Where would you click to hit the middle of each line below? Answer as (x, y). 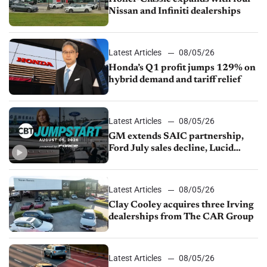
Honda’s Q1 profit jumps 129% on (182, 68)
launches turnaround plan (165, 161)
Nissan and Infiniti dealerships (175, 11)
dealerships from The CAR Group (181, 217)
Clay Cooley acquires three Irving (181, 205)
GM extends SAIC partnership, (176, 137)
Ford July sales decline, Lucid (171, 149)
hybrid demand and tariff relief (175, 80)
